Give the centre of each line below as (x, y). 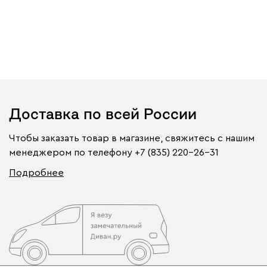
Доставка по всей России (103, 114)
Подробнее (36, 173)
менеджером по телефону (71, 153)
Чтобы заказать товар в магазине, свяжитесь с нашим (132, 138)
